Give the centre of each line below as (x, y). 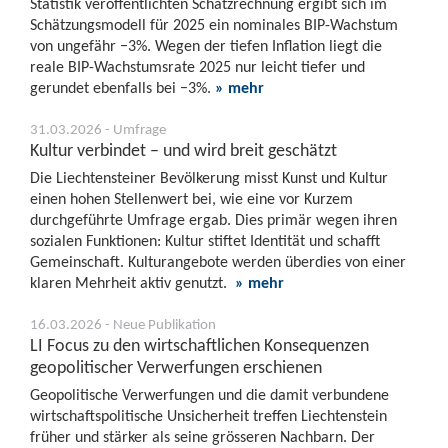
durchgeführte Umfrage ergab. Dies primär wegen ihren (213, 219)
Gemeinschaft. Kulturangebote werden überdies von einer (218, 261)
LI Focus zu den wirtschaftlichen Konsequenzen (199, 345)
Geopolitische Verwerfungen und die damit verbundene (209, 394)
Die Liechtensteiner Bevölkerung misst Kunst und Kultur (209, 177)
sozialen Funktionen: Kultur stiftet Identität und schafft (205, 240)
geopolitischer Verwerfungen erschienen (176, 367)
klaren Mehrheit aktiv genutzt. (132, 282)
